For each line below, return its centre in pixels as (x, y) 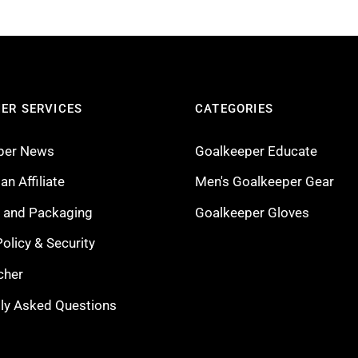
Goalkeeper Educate (256, 151)
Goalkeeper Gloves (252, 212)
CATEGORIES (234, 108)
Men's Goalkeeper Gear (265, 182)
